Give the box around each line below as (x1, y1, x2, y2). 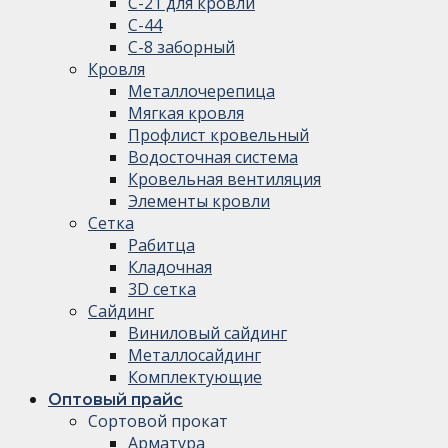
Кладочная (128, 255, 212, 278)
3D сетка (128, 277, 196, 300)
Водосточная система (128, 145, 298, 168)
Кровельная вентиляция (128, 167, 321, 190)
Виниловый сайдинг (128, 321, 287, 344)
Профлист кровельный (128, 123, 309, 146)
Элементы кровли (128, 189, 270, 212)
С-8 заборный (128, 35, 235, 58)
